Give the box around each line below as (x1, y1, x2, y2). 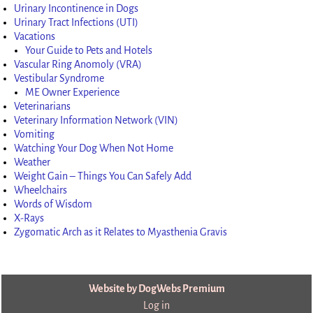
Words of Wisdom (14, 198, 93, 210)
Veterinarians (14, 100, 71, 112)
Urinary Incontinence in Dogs (14, 2, 139, 14)
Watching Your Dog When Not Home (14, 142, 174, 154)
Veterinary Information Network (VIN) (14, 114, 179, 126)
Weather (14, 156, 51, 168)
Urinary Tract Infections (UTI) (14, 16, 139, 28)
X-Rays (14, 212, 45, 224)
